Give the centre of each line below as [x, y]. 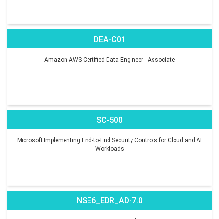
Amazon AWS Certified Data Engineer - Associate [109, 59]
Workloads [109, 148]
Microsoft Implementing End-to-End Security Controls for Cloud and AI [109, 140]
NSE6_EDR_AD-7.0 [109, 200]
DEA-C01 [109, 39]
